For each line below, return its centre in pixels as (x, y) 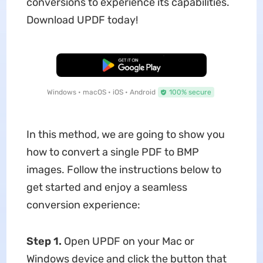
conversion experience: (83, 205)
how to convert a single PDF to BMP (112, 152)
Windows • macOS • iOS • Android (101, 92)
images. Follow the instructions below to (124, 170)
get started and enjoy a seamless (107, 187)
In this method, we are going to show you (125, 134)
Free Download (131, 65)
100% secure (190, 92)
